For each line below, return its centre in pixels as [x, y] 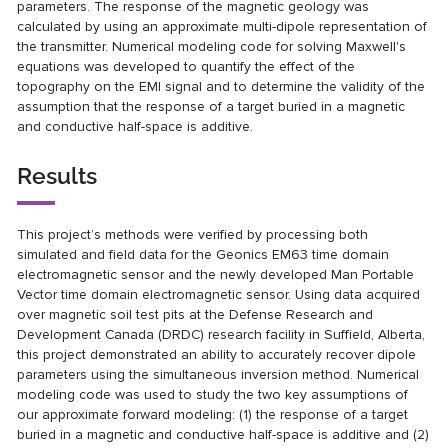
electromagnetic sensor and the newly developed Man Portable [216, 275]
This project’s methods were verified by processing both [193, 235]
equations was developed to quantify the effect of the [186, 67]
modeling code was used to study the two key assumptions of [213, 395]
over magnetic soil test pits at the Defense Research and [195, 315]
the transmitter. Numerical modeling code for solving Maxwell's [212, 47]
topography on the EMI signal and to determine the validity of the [221, 87]
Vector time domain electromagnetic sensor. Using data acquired [219, 295]
